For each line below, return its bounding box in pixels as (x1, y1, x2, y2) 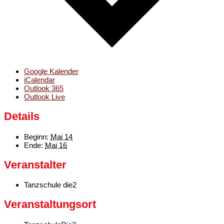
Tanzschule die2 (24, 180, 76, 189)
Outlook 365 (24, 84, 63, 93)
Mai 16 (45, 140, 67, 149)
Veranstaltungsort (4, 198, 96, 211)
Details (4, 110, 39, 123)
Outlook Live (24, 92, 65, 101)
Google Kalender (24, 67, 78, 76)
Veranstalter (4, 158, 66, 171)
